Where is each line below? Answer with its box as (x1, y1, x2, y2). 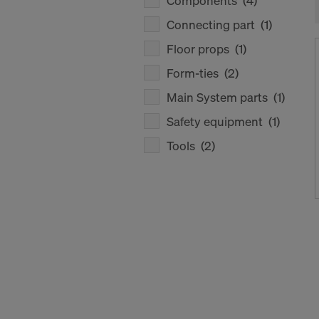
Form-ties (167, 65, 224, 81)
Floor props (167, 41, 235, 57)
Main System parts (167, 89, 273, 105)
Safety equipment (167, 113, 268, 130)
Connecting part (167, 16, 261, 33)
